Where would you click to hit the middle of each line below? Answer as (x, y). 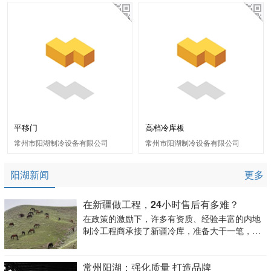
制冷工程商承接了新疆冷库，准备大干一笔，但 (171, 231)
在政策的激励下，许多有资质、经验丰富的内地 (171, 219)
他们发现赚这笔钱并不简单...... (141, 243)
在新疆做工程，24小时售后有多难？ (161, 204)
